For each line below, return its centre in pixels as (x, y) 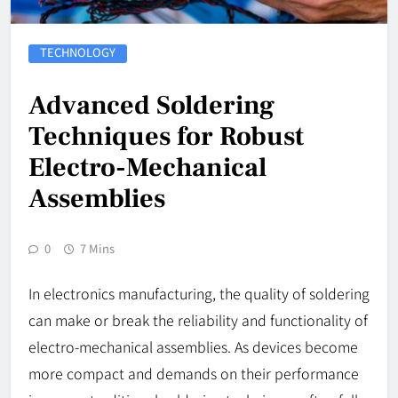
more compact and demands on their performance (194, 374)
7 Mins (97, 249)
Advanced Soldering (151, 106)
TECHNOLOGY (78, 52)
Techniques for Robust (166, 137)
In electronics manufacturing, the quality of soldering (199, 294)
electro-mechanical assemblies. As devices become (193, 347)
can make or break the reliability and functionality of (198, 320)
